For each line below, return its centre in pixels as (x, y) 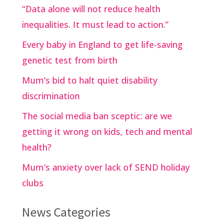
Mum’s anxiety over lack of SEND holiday (106, 167)
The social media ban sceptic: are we (97, 116)
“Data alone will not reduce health (91, 9)
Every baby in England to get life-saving (102, 44)
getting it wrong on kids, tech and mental (107, 131)
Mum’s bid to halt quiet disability (89, 80)
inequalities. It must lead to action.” (95, 24)
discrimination (51, 96)
